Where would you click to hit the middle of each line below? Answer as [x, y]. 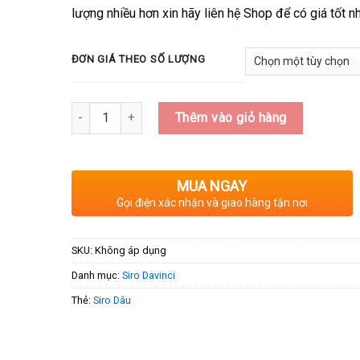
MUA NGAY [212, 186]
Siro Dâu [112, 300]
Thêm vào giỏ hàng [231, 117]
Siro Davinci [148, 275]
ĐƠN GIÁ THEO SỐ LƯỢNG [138, 59]
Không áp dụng [130, 250]
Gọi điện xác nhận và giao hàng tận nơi [212, 202]
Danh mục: [96, 275]
